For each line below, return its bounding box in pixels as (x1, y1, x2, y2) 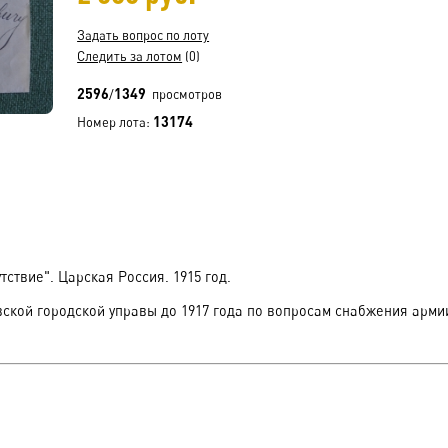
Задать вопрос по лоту (77, 27, 210, 43)
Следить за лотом (77, 48, 183, 64)
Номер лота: (77, 114, 154, 130)
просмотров (146, 86, 223, 102)
